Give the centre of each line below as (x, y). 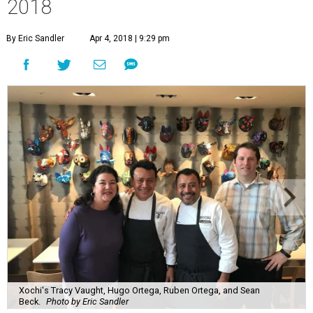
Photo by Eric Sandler (87, 301)
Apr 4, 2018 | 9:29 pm (130, 38)
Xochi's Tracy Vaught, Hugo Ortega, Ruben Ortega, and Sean (139, 290)
